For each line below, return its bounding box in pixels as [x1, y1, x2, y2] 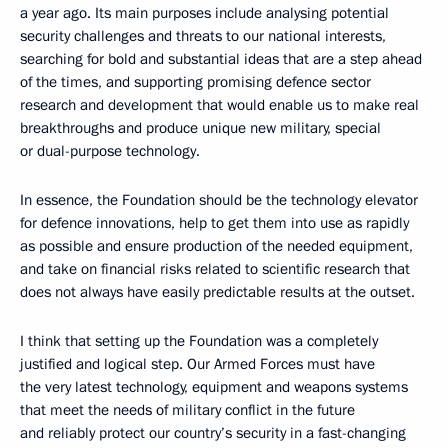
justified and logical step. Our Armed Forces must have [20, 354, 375, 374]
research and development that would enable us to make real [20, 95, 419, 115]
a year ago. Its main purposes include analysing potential [20, 3, 389, 23]
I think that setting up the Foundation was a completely [20, 331, 378, 351]
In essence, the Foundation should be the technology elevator [20, 190, 418, 210]
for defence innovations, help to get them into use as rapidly [20, 213, 409, 233]
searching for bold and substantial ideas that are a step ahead [20, 49, 422, 69]
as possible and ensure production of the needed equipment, [20, 236, 413, 256]
